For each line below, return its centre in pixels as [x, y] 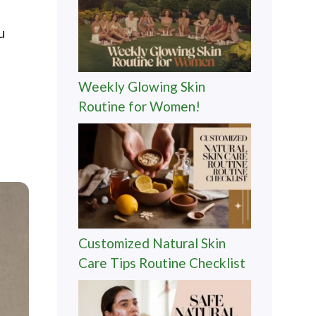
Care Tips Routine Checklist [162, 263]
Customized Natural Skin [152, 243]
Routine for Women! [139, 107]
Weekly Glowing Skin [142, 87]
